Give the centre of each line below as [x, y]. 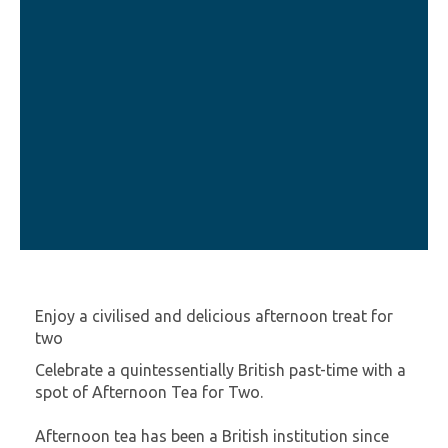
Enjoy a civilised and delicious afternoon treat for [214, 316]
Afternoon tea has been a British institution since [212, 436]
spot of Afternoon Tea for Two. [149, 392]
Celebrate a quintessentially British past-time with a [220, 370]
